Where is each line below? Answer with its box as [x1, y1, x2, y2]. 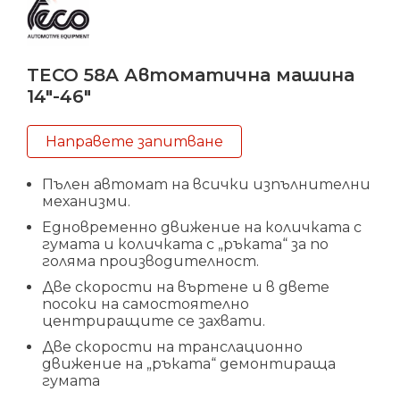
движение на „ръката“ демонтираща [42, 355, 336, 373]
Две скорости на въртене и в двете [42, 279, 329, 296]
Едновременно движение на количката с [42, 219, 362, 237]
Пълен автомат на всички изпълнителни [42, 176, 371, 194]
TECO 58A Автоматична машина [27, 64, 354, 87]
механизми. [42, 193, 130, 211]
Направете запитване [46, 133, 223, 151]
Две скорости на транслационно [42, 338, 303, 356]
